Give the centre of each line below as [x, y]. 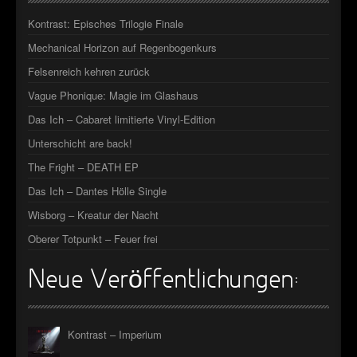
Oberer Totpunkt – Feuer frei [93, 239]
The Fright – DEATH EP [83, 167]
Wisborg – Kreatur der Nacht [93, 215]
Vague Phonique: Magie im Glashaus [113, 96]
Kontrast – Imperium [115, 335]
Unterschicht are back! [80, 143]
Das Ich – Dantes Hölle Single [97, 191]
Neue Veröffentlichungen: [163, 282]
